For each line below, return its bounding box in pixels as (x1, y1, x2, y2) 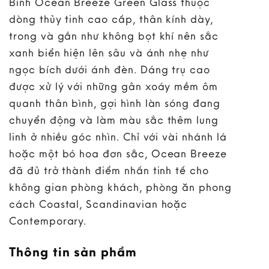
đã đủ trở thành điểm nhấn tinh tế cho (9, 163, 209, 177)
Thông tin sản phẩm (9, 243, 138, 261)
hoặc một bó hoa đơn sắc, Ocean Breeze (9, 146, 227, 160)
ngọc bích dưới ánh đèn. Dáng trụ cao (9, 62, 211, 76)
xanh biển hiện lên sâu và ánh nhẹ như (9, 45, 209, 59)
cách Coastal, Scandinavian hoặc (9, 196, 188, 211)
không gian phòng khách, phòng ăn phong (9, 180, 232, 194)
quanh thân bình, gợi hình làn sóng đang (9, 95, 220, 110)
